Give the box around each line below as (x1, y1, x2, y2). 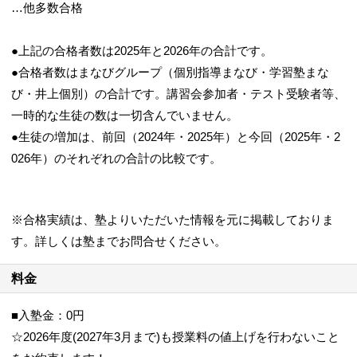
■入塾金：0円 (11, 308, 84, 322)
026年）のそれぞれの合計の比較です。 (11, 151, 222, 165)
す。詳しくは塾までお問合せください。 (11, 234, 226, 248)
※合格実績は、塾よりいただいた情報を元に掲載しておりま (11, 213, 334, 226)
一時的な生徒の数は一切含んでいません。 (11, 108, 238, 122)
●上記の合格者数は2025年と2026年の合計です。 (11, 44, 273, 57)
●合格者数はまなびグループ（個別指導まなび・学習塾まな (11, 65, 329, 79)
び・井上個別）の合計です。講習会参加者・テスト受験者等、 (11, 87, 346, 100)
